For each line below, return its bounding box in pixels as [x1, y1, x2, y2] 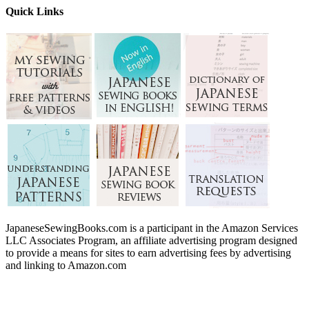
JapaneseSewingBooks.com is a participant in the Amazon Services [6, 221, 298, 234]
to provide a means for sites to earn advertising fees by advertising [6, 246, 291, 259]
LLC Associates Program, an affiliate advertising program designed [6, 234, 297, 246]
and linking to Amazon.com [6, 259, 126, 271]
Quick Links [6, 6, 63, 18]
